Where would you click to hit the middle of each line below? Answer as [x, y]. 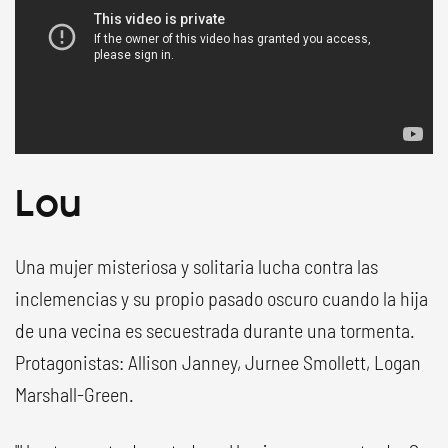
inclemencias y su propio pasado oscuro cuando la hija [221, 297]
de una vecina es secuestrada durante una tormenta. [215, 329]
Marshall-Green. [74, 393]
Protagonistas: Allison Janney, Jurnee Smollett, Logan [218, 361]
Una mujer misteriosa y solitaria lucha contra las [196, 265]
